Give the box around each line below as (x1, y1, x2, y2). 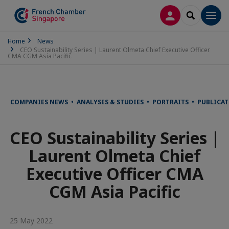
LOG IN (170, 10, 196, 19)
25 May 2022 (8, 216, 53, 225)
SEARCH (190, 10, 218, 19)
